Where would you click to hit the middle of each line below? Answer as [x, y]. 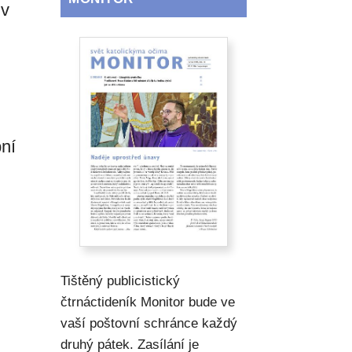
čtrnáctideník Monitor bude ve [148, 302]
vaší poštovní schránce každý [149, 324]
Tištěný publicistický [121, 281]
